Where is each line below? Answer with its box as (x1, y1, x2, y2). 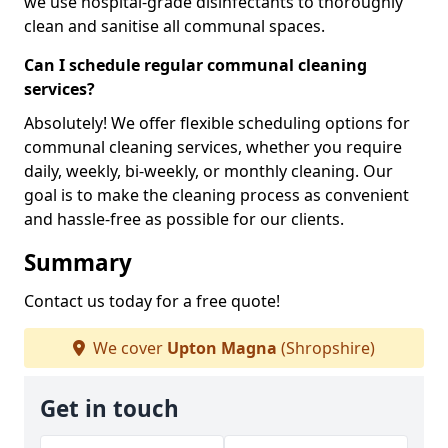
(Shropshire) (277, 336, 375, 359)
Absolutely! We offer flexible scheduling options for (24, 111, 410, 134)
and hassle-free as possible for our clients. (24, 207, 344, 230)
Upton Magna (167, 336, 277, 359)
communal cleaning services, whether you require (24, 135, 402, 158)
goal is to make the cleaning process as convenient (24, 183, 409, 206)
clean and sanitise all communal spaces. (24, 14, 325, 37)
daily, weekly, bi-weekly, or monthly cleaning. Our (24, 159, 393, 182)
